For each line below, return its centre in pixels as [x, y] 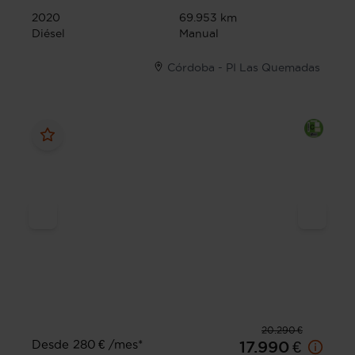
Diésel [48, 34]
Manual [199, 34]
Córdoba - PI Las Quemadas [244, 68]
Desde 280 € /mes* [87, 345]
